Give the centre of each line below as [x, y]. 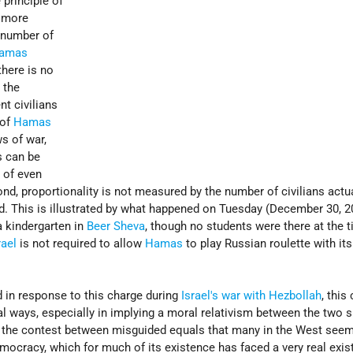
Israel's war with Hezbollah [252, 296]
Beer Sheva [116, 227]
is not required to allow [81, 244]
